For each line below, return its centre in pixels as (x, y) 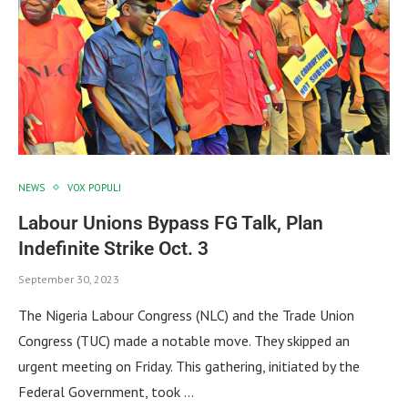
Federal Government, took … (106, 391)
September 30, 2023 (69, 279)
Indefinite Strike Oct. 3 (113, 248)
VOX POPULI (94, 187)
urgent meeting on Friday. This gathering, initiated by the (189, 366)
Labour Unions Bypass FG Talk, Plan (171, 223)
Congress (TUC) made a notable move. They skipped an (184, 340)
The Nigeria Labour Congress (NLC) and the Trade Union (186, 315)
